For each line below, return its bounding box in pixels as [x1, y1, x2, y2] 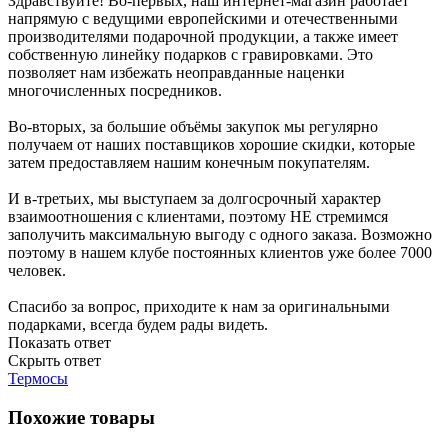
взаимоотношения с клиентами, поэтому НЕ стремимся [8, 208, 388, 226]
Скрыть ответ [8, 352, 101, 370]
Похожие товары [8, 406, 155, 428]
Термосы [8, 370, 68, 388]
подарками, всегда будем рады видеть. [8, 316, 268, 334]
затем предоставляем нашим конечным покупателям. [8, 154, 370, 172]
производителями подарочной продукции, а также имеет [8, 28, 398, 46]
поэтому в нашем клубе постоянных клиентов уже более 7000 [8, 244, 432, 262]
